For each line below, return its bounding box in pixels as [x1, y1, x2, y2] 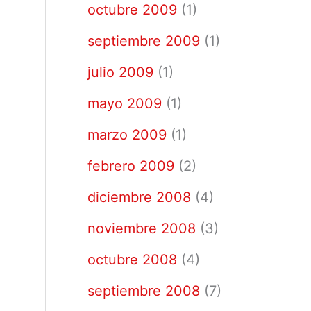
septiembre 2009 [87, 33, 200, 49]
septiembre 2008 [87, 283, 200, 299]
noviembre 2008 [87, 220, 196, 237]
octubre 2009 [87, 1, 177, 18]
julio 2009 [87, 64, 153, 81]
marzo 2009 [87, 126, 167, 143]
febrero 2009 [87, 158, 174, 174]
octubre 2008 [87, 251, 177, 268]
